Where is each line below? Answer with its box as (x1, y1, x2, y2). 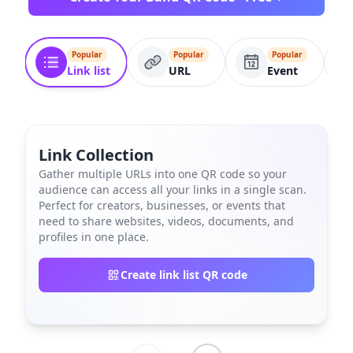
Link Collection (39, 144, 154, 165)
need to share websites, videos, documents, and (39, 214, 294, 229)
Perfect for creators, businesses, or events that (39, 198, 285, 213)
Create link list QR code (120, 267, 247, 282)
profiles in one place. (39, 229, 149, 244)
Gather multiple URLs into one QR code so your (39, 166, 287, 181)
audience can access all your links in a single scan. (39, 182, 307, 197)
